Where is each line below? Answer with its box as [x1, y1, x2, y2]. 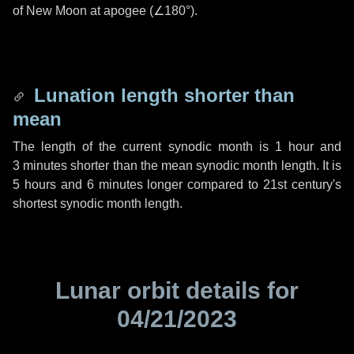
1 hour [274, 140, 314, 153]
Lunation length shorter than [28, 85, 295, 106]
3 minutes [13, 159, 68, 172]
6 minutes [86, 178, 143, 191]
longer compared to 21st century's [142, 178, 342, 191]
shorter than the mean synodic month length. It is [67, 159, 342, 172]
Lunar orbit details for [55, 277, 299, 303]
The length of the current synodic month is [13, 140, 275, 153]
